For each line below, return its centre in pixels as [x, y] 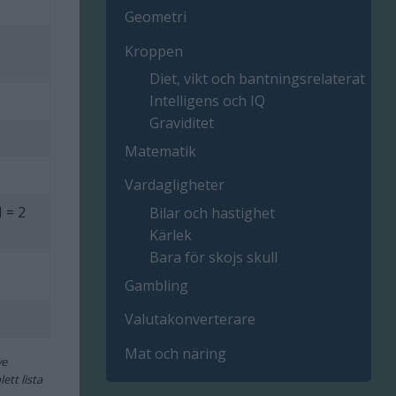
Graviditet [182, 122]
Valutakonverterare [190, 320]
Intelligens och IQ [208, 100]
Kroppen [154, 51]
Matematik [161, 152]
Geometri [156, 17]
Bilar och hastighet [213, 213]
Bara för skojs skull [214, 257]
